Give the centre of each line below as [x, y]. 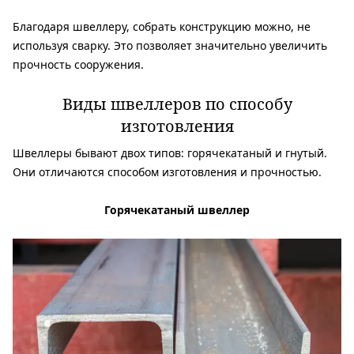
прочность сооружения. [78, 64]
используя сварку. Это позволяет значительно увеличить [170, 45]
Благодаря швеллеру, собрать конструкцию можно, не [162, 26]
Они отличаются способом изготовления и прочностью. [167, 171]
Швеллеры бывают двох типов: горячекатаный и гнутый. [170, 153]
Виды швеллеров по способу [177, 104]
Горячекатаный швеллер [177, 209]
